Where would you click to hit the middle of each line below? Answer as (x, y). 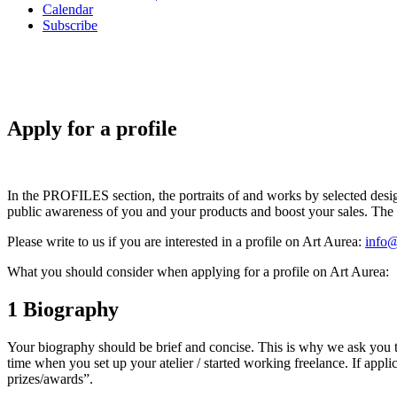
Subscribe (70, 25)
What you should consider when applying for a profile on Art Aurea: (198, 272)
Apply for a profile (92, 128)
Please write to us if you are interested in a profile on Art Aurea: (186, 242)
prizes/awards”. (50, 379)
